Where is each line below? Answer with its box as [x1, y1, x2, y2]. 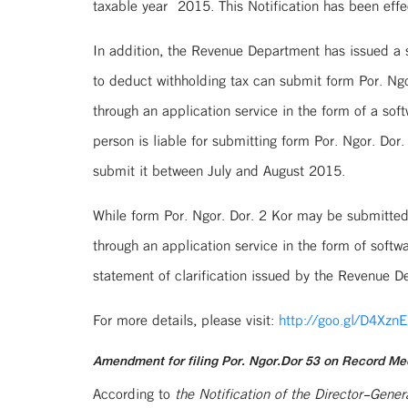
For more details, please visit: [93, 307, 279, 332]
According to [93, 381, 175, 406]
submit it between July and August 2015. [93, 158, 345, 183]
